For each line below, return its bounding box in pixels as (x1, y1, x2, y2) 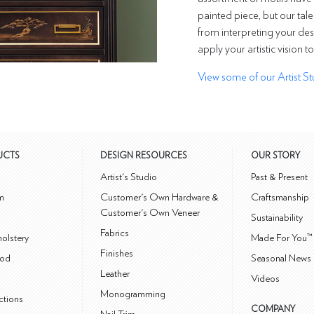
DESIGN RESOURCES (100, 151, 188, 161)
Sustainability (251, 212, 303, 224)
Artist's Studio (100, 172, 158, 183)
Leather (100, 268, 130, 280)
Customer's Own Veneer (100, 207, 200, 219)
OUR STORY (251, 151, 300, 161)
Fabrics (100, 228, 130, 239)
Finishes (100, 248, 134, 259)
